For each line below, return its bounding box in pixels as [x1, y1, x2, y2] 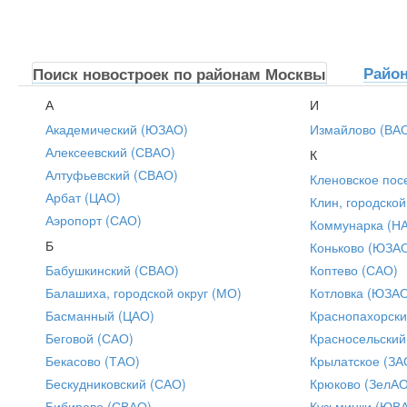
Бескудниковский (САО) [45, 373, 186, 392]
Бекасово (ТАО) [45, 351, 140, 370]
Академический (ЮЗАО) [45, 119, 188, 138]
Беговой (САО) [45, 328, 134, 347]
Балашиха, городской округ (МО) [45, 283, 242, 302]
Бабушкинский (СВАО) [45, 260, 179, 279]
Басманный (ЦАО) [45, 305, 154, 324]
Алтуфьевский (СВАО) [45, 164, 178, 184]
